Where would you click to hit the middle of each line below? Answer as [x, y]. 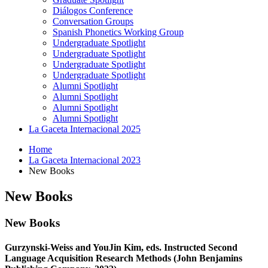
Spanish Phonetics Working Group [118, 32]
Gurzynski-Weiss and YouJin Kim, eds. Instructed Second [121, 247]
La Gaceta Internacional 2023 [85, 160]
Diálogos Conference [93, 10]
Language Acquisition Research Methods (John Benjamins [124, 258]
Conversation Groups [93, 21]
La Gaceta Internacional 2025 [85, 129]
